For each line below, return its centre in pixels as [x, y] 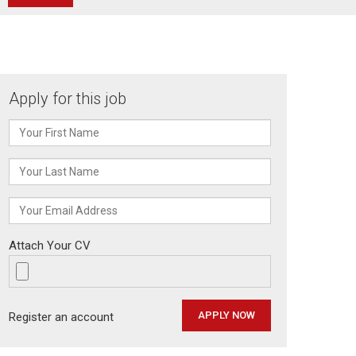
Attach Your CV [50, 246]
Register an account [61, 317]
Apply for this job [68, 99]
